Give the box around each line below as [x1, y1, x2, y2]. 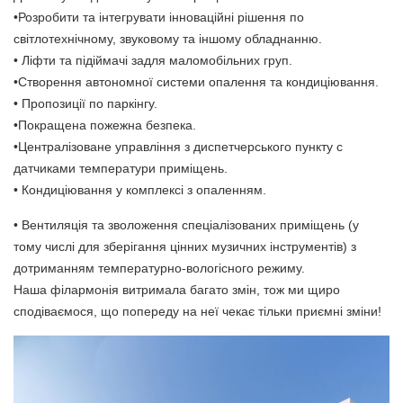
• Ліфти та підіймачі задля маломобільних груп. [13, 53, 292, 68]
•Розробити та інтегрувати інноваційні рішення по [13, 10, 304, 25]
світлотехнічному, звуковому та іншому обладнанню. [13, 31, 322, 47]
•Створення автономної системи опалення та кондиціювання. [13, 75, 379, 90]
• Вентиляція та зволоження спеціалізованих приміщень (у [13, 218, 359, 233]
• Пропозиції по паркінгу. [13, 96, 157, 112]
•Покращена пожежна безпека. [13, 118, 196, 133]
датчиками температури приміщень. [13, 161, 228, 176]
